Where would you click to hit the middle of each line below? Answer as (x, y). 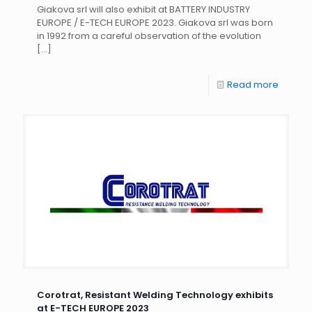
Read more (253, 84)
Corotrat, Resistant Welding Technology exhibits (155, 295)
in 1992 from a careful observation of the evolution (149, 36)
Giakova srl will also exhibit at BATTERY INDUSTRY (143, 9)
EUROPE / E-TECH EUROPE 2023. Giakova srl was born (155, 22)
